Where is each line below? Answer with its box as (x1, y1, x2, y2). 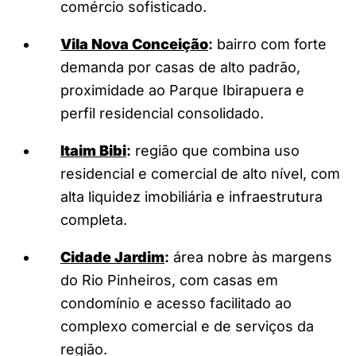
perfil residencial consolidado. (60, 104, 264, 122)
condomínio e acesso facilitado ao (60, 294, 292, 311)
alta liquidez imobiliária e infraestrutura (60, 188, 323, 205)
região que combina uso (131, 141, 300, 159)
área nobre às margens (169, 248, 332, 265)
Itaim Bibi (60, 141, 126, 159)
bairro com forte (213, 35, 327, 52)
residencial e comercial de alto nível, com (60, 164, 340, 182)
